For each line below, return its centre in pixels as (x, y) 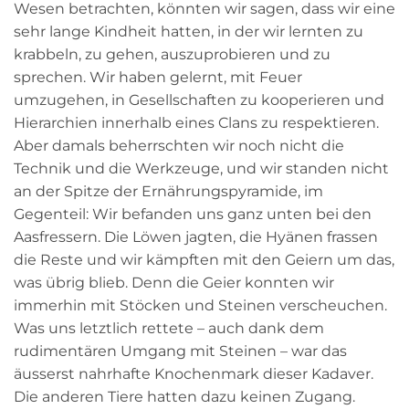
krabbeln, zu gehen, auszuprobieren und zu (172, 55)
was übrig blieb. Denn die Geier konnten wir (174, 283)
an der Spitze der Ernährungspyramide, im (168, 192)
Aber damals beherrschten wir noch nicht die (179, 146)
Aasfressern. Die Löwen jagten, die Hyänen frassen (196, 237)
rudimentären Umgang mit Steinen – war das (180, 351)
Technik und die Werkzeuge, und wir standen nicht (201, 169)
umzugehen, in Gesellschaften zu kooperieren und (199, 100)
